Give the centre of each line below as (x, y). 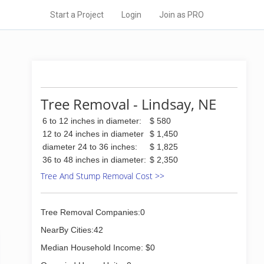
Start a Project (77, 15)
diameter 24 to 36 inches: (90, 147)
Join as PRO (181, 15)
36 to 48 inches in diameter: (94, 160)
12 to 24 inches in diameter (93, 134)
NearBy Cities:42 (72, 230)
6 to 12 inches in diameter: (92, 121)
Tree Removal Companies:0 (93, 212)
